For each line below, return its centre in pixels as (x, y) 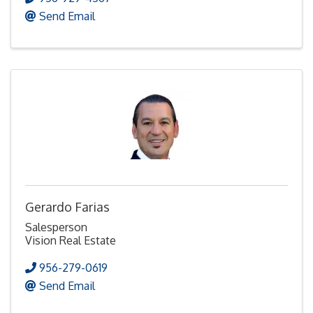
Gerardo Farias (67, 207)
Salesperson (56, 227)
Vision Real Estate (71, 241)
